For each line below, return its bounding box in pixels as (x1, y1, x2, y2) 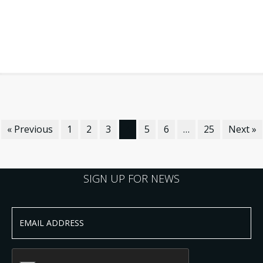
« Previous (6, 123, 53, 136)
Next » (228, 123, 257, 136)
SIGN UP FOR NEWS (83, 171, 180, 186)
